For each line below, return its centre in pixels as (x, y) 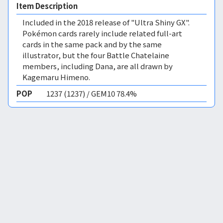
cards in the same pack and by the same (92, 44)
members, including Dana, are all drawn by (98, 66)
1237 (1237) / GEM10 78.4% (92, 93)
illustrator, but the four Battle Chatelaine (96, 55)
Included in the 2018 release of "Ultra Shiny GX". (106, 22)
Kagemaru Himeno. (56, 77)
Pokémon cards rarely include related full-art (102, 33)
